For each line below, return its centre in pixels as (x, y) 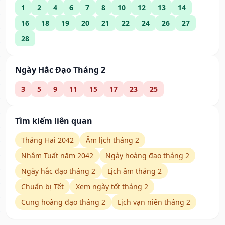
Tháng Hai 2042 (47, 140)
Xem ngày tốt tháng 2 (112, 187)
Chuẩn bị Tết (42, 187)
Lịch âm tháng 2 (135, 171)
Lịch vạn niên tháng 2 (154, 202)
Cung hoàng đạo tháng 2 (63, 202)
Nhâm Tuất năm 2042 (57, 156)
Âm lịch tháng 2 (113, 140)
